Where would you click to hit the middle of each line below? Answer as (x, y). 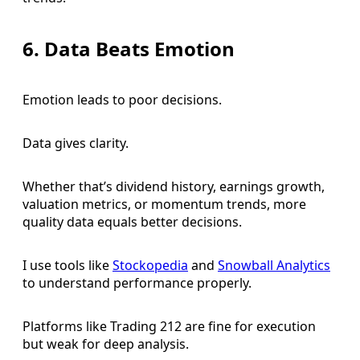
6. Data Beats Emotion (129, 49)
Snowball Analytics (274, 266)
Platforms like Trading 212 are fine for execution (169, 327)
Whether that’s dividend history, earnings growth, (174, 187)
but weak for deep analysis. (106, 344)
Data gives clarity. (76, 143)
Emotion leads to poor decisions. (122, 100)
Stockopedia (150, 266)
